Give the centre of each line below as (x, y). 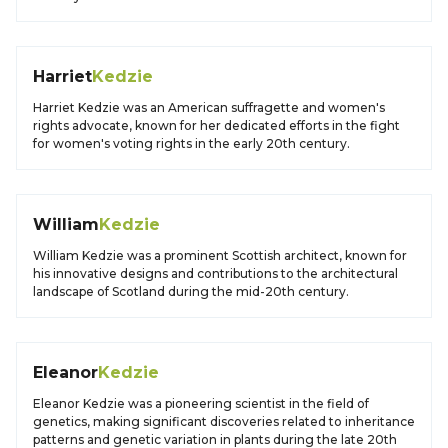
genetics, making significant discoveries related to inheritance (224, 421)
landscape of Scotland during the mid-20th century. (191, 291)
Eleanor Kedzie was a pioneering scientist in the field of (201, 403)
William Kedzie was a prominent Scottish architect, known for (220, 255)
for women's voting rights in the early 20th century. (191, 143)
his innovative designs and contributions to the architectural (215, 273)
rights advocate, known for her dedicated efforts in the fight (216, 125)
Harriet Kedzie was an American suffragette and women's (209, 107)
